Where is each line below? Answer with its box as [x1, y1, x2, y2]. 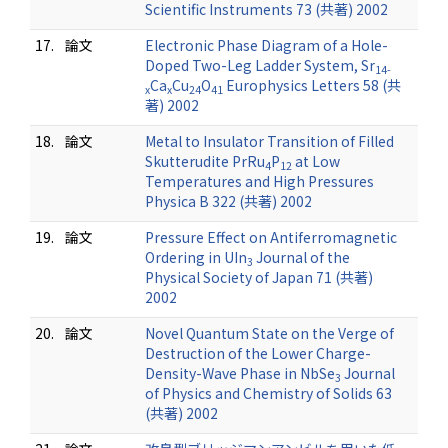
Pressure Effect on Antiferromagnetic [145, 227, 397, 247]
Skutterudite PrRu [145, 151, 265, 171]
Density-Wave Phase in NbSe [145, 363, 335, 383]
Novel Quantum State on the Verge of [145, 323, 394, 343]
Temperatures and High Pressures [145, 171, 374, 191]
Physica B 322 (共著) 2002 [145, 191, 312, 211]
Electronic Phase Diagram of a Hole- [145, 35, 388, 55]
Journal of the [253, 247, 350, 267]
